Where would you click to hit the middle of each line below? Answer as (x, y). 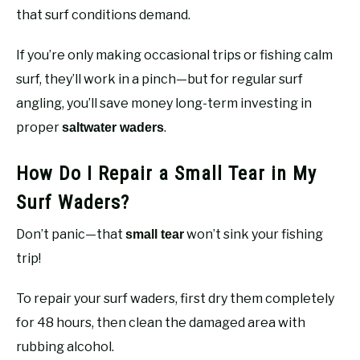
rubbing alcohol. (65, 346)
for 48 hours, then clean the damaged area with (161, 322)
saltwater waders (113, 127)
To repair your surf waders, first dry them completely (175, 298)
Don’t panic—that (71, 234)
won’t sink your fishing (254, 234)
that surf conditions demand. (103, 14)
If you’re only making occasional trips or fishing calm (174, 55)
